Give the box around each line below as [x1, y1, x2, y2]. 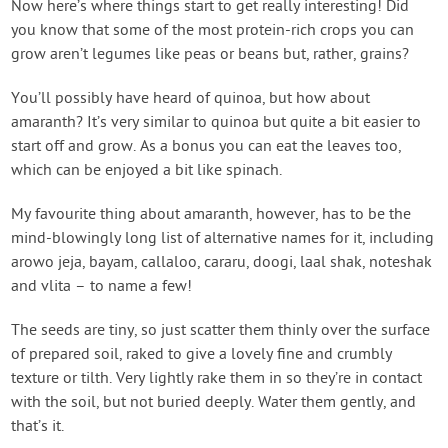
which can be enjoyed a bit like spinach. [11, 161, 283, 182]
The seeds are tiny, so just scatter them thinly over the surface [11, 321, 431, 342]
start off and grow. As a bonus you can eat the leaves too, [11, 137, 402, 158]
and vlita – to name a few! [11, 277, 193, 298]
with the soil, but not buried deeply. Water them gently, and [11, 393, 417, 414]
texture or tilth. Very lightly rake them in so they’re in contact [11, 369, 423, 390]
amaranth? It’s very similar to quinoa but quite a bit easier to [11, 113, 422, 134]
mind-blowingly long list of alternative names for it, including [11, 229, 435, 250]
